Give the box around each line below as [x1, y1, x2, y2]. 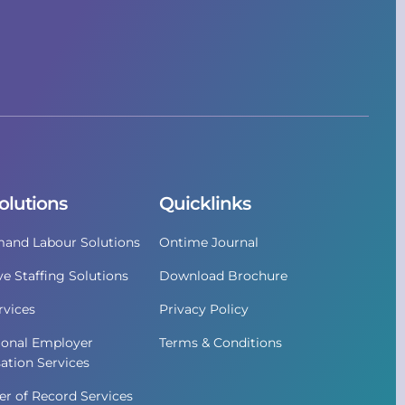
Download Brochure [159, 268, 288, 284]
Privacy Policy [159, 301, 250, 317]
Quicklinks [159, 193, 251, 214]
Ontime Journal [159, 234, 259, 250]
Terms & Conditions [159, 334, 283, 351]
